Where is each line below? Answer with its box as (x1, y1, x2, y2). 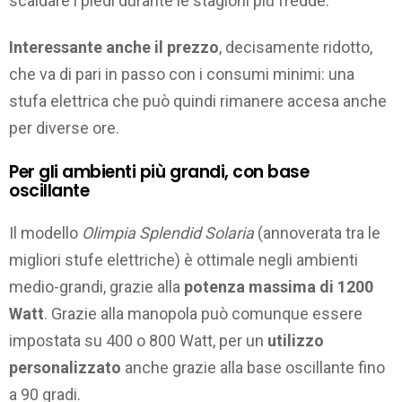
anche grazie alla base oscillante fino (121, 358, 385, 378)
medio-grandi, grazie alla (9, 277, 184, 297)
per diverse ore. (9, 118, 119, 138)
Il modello (9, 223, 82, 243)
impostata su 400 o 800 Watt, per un (9, 331, 267, 351)
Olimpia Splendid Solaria (82, 223, 254, 243)
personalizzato (9, 358, 121, 378)
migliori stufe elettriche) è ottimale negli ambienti (9, 250, 358, 270)
